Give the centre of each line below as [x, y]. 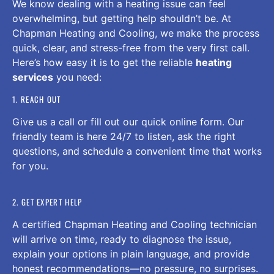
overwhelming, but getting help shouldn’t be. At [122, 19]
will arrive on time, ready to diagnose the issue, [122, 239]
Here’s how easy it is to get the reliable [104, 63]
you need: [77, 77]
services [33, 77]
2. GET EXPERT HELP [47, 202]
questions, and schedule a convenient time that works [137, 151]
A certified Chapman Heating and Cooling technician [135, 225]
